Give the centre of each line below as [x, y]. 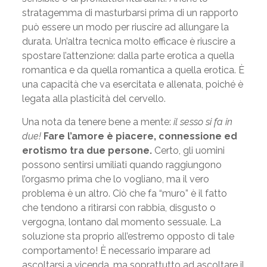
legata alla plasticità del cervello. [94, 99]
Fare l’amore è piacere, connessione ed [140, 136]
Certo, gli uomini [188, 150]
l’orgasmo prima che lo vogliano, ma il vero [115, 179]
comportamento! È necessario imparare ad [116, 251]
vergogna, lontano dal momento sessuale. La [121, 222]
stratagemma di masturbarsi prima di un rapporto [130, 13]
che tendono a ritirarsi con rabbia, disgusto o [119, 208]
